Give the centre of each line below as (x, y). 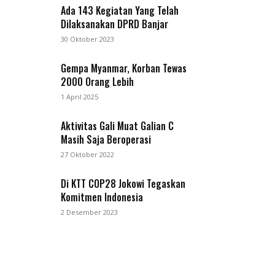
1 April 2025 (80, 97)
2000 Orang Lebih (98, 82)
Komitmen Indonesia (102, 197)
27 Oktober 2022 (88, 155)
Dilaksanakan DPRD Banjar (115, 24)
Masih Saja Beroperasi (106, 140)
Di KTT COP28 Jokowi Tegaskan (123, 184)
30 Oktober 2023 (88, 39)
